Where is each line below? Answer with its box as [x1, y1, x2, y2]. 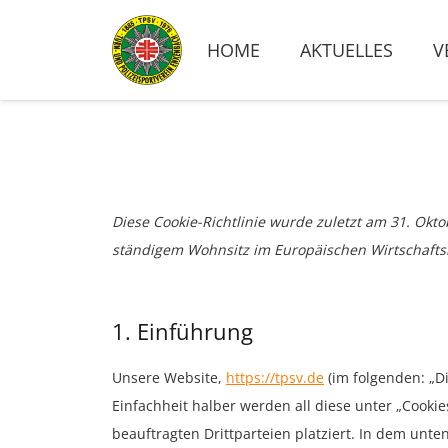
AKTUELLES [300, 38, 394, 62]
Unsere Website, [112, 368, 226, 387]
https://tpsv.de [226, 368, 324, 387]
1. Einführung [112, 316, 253, 346]
